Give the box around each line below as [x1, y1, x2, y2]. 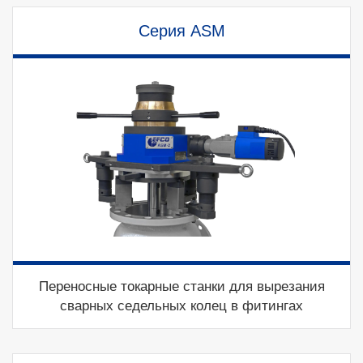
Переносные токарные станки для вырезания [38, 279, 325, 294]
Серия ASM [138, 22, 225, 40]
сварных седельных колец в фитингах [60, 298, 303, 314]
